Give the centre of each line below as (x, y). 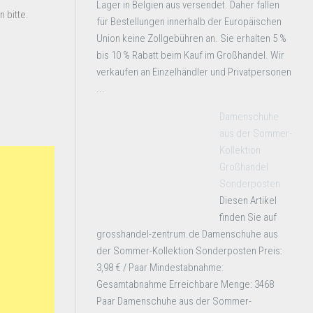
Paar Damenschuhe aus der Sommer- (174, 301)
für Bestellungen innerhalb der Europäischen (189, 22)
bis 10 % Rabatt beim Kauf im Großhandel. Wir (190, 55)
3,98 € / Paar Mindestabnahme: (160, 268)
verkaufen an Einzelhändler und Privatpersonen (194, 72)
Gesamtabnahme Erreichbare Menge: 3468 (185, 284)
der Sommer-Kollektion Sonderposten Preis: (189, 251)
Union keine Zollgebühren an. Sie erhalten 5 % (191, 38)
